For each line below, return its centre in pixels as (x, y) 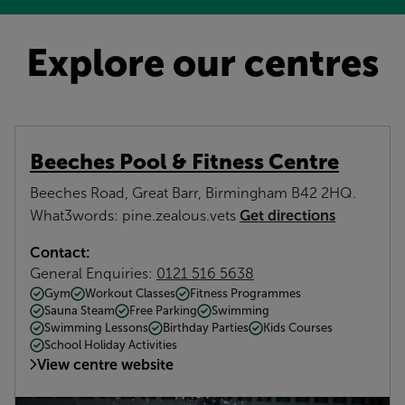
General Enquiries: (93, 273)
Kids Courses (298, 328)
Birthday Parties (206, 328)
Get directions (287, 215)
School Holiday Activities (111, 345)
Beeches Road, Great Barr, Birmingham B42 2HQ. (193, 193)
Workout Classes (130, 293)
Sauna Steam (80, 311)
